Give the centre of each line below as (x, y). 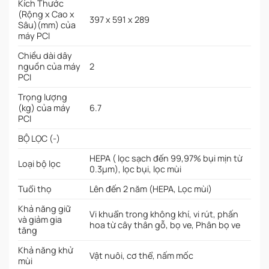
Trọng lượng (43, 97)
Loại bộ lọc (39, 164)
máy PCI (34, 36)
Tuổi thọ (35, 189)
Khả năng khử (46, 250)
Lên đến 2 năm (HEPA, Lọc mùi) (151, 189)
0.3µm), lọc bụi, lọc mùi (136, 169)
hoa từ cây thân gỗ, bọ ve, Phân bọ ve (165, 225)
